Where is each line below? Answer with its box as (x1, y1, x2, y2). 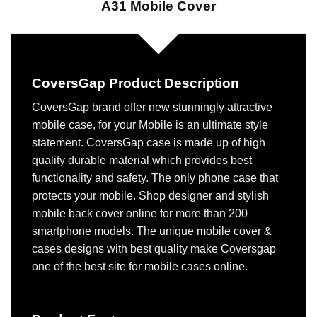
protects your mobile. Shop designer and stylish (32, 190, 269, 202)
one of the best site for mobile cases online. (32, 260, 248, 273)
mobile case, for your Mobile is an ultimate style (32, 119, 268, 132)
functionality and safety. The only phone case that (32, 172, 278, 185)
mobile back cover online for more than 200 (32, 207, 248, 220)
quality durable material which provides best (32, 154, 252, 167)
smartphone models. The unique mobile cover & (32, 225, 272, 238)
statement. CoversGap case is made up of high (32, 137, 265, 149)
